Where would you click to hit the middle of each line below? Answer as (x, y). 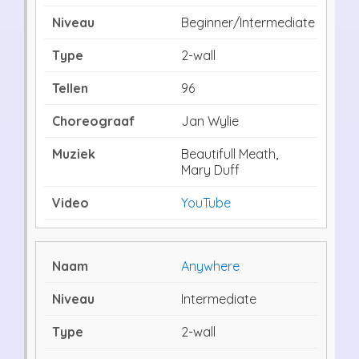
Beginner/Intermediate (248, 22)
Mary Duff (210, 169)
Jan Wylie (210, 121)
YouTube (206, 202)
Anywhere (210, 266)
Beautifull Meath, (230, 153)
